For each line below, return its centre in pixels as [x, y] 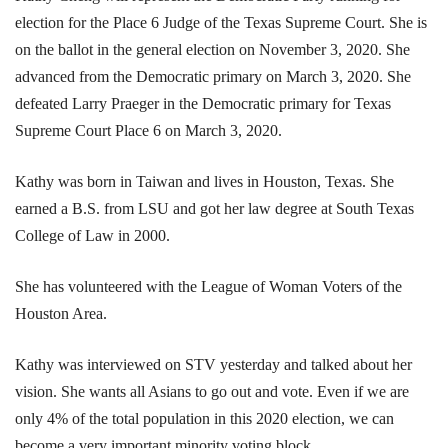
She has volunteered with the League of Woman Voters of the [208, 286]
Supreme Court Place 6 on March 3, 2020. [148, 130]
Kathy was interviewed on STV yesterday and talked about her [213, 364]
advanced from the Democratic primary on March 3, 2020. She [213, 76]
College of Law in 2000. [92, 235]
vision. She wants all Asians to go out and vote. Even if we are [212, 391]
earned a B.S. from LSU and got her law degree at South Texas [214, 208]
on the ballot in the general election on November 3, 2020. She [212, 49]
